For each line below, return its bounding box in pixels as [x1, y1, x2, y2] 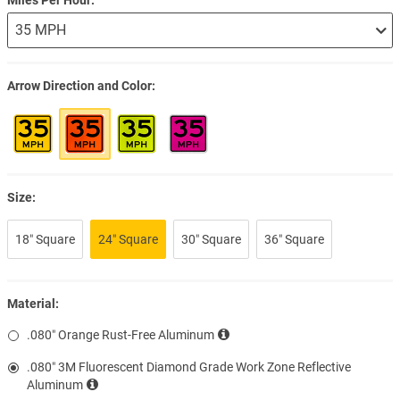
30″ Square [181, 231, 241, 246]
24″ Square [98, 231, 158, 246]
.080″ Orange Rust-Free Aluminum [27, 327, 214, 342]
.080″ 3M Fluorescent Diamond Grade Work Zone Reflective [27, 359, 351, 374]
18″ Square [15, 231, 75, 246]
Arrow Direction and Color [7, 78, 152, 93]
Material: [7, 296, 59, 311]
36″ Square [264, 231, 324, 246]
